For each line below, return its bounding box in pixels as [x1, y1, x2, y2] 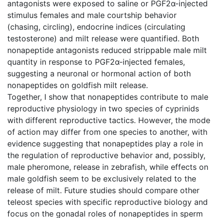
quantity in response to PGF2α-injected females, [7, 56, 185, 67]
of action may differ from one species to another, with [7, 127, 207, 137]
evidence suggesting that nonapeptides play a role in [7, 138, 203, 148]
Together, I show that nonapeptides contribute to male [7, 91, 208, 102]
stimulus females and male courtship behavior [7, 10, 177, 20]
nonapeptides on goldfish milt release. [7, 80, 148, 90]
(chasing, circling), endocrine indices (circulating [7, 21, 185, 32]
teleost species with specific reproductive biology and [7, 197, 208, 207]
